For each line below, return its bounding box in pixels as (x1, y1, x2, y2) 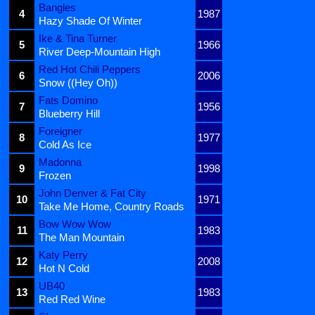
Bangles (39, 1, 76, 14)
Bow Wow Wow (39, 218, 111, 231)
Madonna (39, 156, 82, 169)
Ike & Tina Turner (39, 32, 117, 45)
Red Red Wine (39, 293, 105, 306)
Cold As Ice (39, 139, 91, 151)
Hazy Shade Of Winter (39, 15, 142, 27)
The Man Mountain (39, 231, 124, 244)
